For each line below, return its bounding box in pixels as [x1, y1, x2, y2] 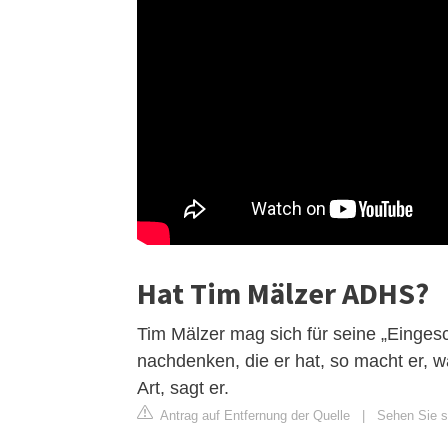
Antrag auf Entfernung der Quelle [157, 407, 350, 423]
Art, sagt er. [137, 377, 229, 398]
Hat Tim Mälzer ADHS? [137, 273, 429, 312]
